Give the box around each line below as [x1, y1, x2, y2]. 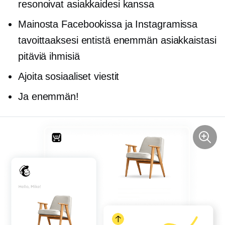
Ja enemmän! [18, 91, 79, 102]
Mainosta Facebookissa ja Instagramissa [18, 19, 198, 30]
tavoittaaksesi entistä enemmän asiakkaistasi [18, 35, 216, 46]
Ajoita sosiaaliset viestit [18, 71, 120, 82]
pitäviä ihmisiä [18, 51, 80, 62]
